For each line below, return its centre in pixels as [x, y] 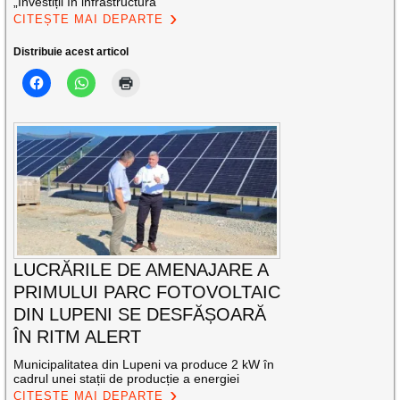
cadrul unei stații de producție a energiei [127, 379]
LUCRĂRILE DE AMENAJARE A [141, 270]
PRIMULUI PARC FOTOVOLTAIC [147, 292]
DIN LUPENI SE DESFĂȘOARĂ [140, 315]
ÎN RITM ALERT [78, 337]
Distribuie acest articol [71, 51]
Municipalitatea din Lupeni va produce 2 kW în [144, 365]
